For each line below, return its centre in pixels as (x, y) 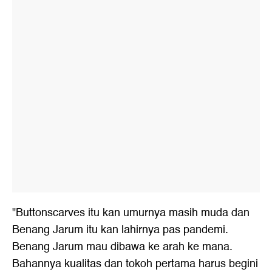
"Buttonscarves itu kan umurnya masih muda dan (131, 213)
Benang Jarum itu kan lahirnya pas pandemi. (120, 230)
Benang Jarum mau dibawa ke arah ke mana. (122, 247)
